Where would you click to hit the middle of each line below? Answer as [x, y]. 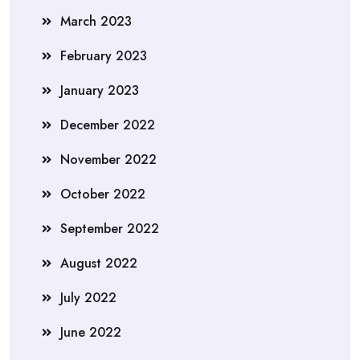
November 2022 [108, 160]
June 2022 [91, 332]
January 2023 [100, 90]
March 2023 [96, 21]
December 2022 [108, 125]
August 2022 [99, 263]
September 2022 [110, 229]
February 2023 [104, 56]
